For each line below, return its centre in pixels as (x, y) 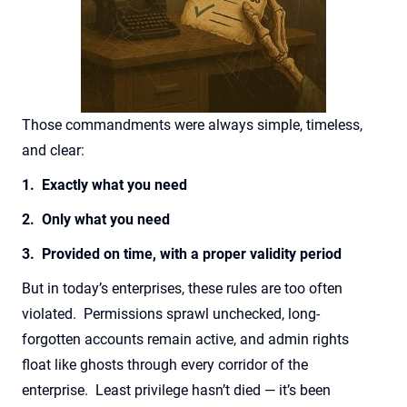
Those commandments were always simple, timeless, (192, 124)
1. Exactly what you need (104, 184)
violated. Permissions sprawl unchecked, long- (171, 313)
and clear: (53, 150)
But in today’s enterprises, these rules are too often (182, 288)
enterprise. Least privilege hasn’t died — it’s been (176, 390)
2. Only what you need (96, 219)
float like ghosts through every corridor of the (165, 364)
